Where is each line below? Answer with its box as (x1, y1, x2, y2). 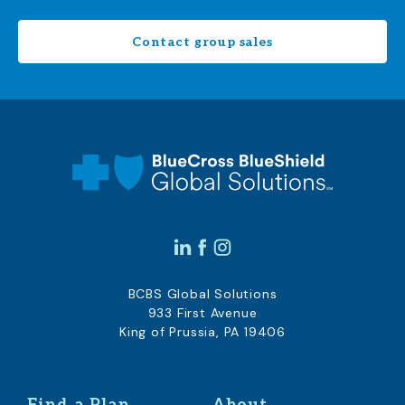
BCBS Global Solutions (127, 286, 278, 303)
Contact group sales (132, 33, 273, 50)
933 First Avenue (147, 305, 258, 322)
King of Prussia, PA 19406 (119, 324, 286, 341)
